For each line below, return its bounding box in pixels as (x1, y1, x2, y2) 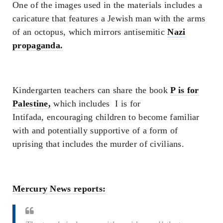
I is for (115, 98, 141, 109)
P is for (170, 85, 199, 95)
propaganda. (12, 40, 63, 50)
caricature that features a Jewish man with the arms (12, 13, 206, 23)
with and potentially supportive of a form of (12, 125, 178, 135)
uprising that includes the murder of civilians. (12, 138, 185, 149)
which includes (51, 98, 115, 109)
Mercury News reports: (12, 183, 106, 194)
